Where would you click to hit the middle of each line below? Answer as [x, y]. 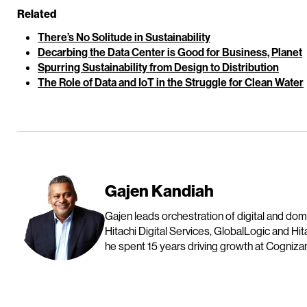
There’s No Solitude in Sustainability [124, 37]
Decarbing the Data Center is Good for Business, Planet [170, 52]
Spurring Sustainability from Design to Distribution [158, 67]
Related [37, 14]
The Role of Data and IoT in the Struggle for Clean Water [171, 82]
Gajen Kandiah [159, 190]
